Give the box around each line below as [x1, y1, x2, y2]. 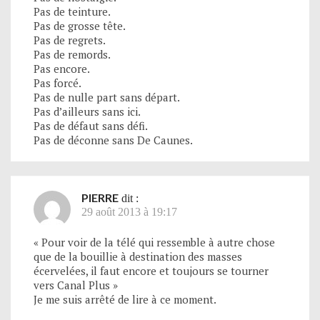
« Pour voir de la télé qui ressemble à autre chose [34, 235, 275, 250]
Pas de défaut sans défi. [34, 119, 148, 134]
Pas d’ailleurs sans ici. [34, 104, 141, 119]
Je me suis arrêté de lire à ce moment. [34, 292, 216, 307]
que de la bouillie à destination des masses [34, 249, 242, 264]
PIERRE [81, 191, 119, 205]
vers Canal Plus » [34, 278, 118, 293]
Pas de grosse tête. [34, 19, 126, 34]
